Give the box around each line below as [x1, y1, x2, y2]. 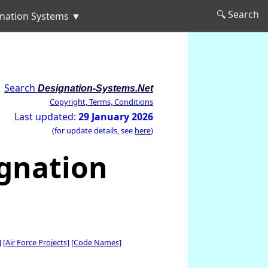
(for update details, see [52, 125, 135, 136]
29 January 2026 [78, 110, 154, 123]
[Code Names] [71, 237, 121, 248]
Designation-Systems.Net [38, 83, 154, 93]
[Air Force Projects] [3, 237, 69, 248]
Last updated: [14, 110, 79, 123]
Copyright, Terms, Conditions [50, 96, 154, 107]
